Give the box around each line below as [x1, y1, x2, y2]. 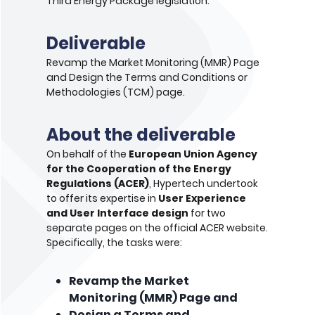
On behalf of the [46, 146, 129, 161]
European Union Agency [129, 146, 257, 161]
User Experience [158, 191, 246, 205]
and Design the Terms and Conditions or [46, 70, 247, 84]
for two [188, 205, 226, 220]
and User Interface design [46, 205, 188, 220]
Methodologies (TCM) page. [46, 84, 185, 99]
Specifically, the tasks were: [46, 235, 182, 250]
